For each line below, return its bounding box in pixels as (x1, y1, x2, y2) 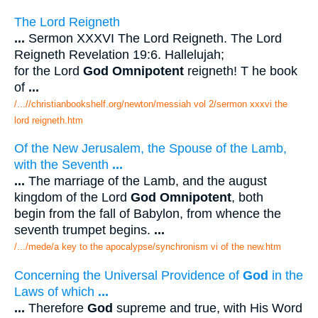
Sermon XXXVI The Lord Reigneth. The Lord (25, 31, 282, 45)
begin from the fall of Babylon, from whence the (14, 207, 281, 221)
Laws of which (14, 284, 98, 299)
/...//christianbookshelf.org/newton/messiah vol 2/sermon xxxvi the (14, 98, 287, 109)
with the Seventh (14, 158, 112, 172)
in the (268, 268, 303, 283)
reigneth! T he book (184, 63, 297, 78)
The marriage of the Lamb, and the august (25, 174, 267, 189)
